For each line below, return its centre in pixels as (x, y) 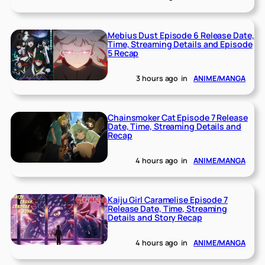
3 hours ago (157, 79)
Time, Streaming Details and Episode (180, 44)
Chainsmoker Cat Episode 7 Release (178, 118)
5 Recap (123, 53)
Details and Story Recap (155, 218)
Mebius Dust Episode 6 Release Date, (181, 35)
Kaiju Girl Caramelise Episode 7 (168, 200)
